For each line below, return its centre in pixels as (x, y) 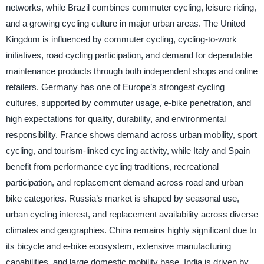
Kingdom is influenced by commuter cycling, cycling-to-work (121, 39)
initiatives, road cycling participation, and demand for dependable (129, 55)
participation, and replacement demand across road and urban (124, 183)
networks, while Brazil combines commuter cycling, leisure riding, (131, 8)
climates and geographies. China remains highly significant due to (131, 230)
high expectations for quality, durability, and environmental (115, 119)
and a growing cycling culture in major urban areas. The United (125, 24)
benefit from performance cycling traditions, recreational (112, 167)
